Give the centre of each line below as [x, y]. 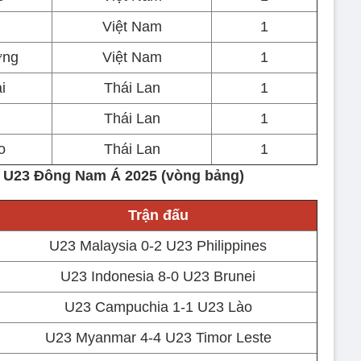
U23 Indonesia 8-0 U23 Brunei [158, 276]
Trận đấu [158, 215]
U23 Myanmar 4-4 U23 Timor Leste [158, 338]
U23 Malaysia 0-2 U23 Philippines [158, 246]
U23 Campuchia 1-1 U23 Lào [158, 307]
